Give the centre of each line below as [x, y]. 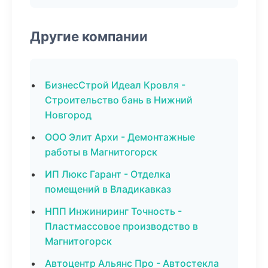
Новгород [68, 115]
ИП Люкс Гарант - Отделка [108, 174]
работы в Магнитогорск [101, 152]
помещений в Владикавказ [108, 189]
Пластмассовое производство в [121, 226]
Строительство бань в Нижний [119, 100]
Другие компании [89, 36]
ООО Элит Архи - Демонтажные [120, 137]
